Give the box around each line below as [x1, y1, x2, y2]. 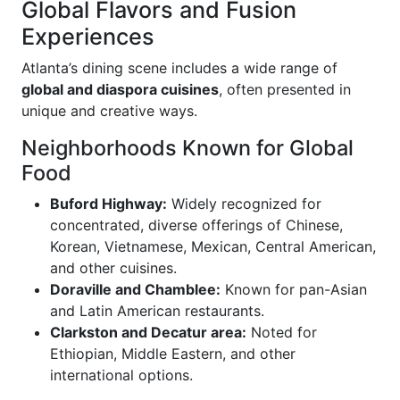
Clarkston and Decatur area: [50, 323, 246, 341]
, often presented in [219, 80, 351, 98]
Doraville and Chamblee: [50, 280, 221, 298]
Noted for [246, 323, 317, 341]
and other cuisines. [50, 259, 177, 277]
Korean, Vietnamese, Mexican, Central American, [50, 237, 376, 255]
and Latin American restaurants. [50, 302, 264, 320]
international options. [50, 366, 193, 384]
